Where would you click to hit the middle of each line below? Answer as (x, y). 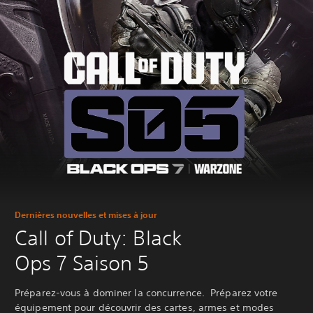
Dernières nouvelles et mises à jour (86, 214)
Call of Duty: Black (98, 238)
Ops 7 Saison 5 (82, 263)
